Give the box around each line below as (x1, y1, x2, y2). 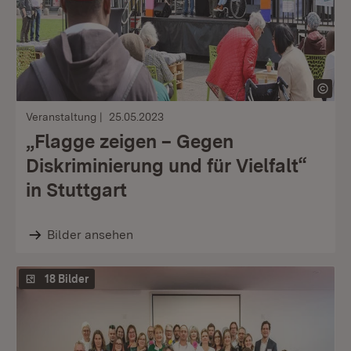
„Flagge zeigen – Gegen (26, 130, 233, 153)
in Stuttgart (26, 179, 127, 201)
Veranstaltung (26, 110, 96, 123)
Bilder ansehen (46, 227, 133, 242)
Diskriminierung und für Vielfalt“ (26, 154, 307, 177)
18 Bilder (45, 273, 89, 285)
